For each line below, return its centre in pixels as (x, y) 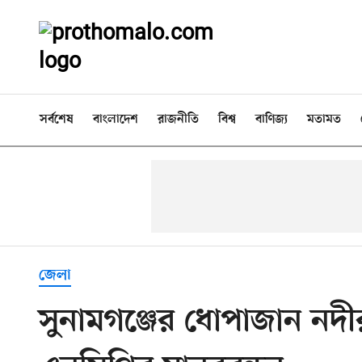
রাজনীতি (178, 120)
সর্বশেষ (57, 120)
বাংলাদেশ (116, 120)
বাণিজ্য (271, 120)
